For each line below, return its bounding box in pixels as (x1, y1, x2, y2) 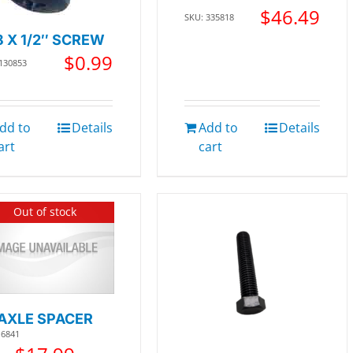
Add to (198, 119, 238, 136)
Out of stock (13, 204, 77, 220)
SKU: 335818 (184, 10, 234, 23)
